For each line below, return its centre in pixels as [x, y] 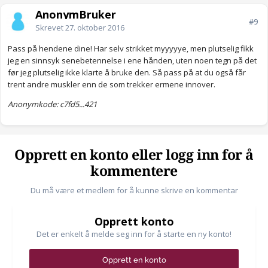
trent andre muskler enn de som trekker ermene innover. [112, 85]
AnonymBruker [76, 15]
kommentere [134, 172]
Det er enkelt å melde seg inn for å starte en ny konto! [134, 234]
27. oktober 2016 [95, 28]
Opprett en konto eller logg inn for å [134, 156]
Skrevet [50, 28]
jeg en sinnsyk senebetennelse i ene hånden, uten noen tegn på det [132, 61]
